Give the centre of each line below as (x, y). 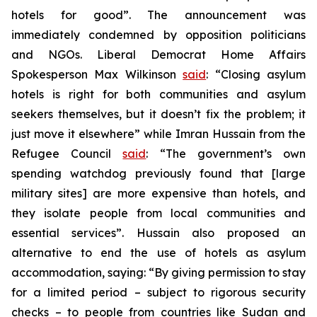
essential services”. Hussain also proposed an (158, 233)
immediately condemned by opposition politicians (158, 35)
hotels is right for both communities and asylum (158, 94)
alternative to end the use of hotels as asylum (158, 253)
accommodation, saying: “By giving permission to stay (158, 272)
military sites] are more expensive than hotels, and (158, 193)
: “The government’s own (226, 154)
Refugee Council (67, 154)
